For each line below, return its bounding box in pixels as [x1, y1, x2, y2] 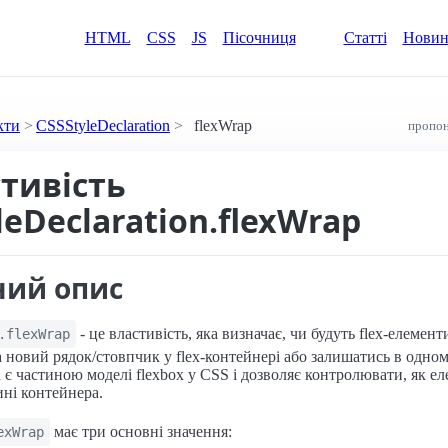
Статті [343, 29, 387, 46]
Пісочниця [222, 29, 296, 46]
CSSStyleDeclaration [36, 117, 170, 134]
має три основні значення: [50, 423, 232, 440]
